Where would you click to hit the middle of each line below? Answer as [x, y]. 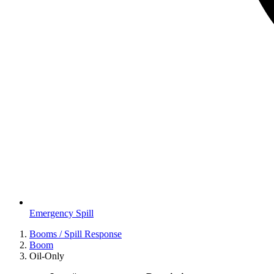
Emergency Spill [61, 213]
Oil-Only [47, 256]
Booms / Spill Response [76, 234]
